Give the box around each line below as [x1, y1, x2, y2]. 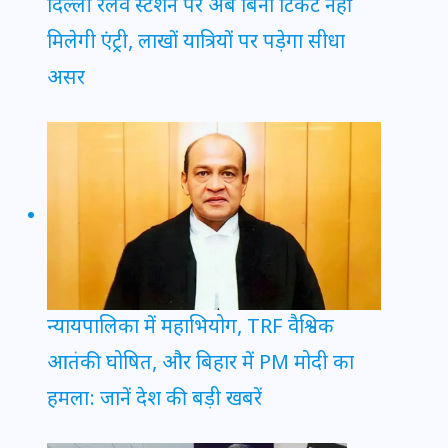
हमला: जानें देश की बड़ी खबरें [47, 386, 262, 413]
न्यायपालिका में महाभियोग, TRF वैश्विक [47, 314, 334, 341]
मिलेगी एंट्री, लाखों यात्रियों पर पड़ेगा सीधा [47, 29, 345, 56]
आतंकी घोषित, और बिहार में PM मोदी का [47, 350, 354, 377]
